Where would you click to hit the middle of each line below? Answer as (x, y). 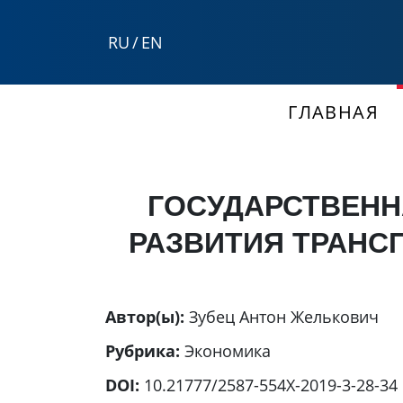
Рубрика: (145, 351)
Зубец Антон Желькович (284, 317)
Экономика (228, 351)
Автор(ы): (147, 317)
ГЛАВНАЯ (334, 112)
